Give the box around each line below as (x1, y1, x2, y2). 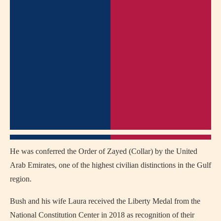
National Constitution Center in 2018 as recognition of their (10, 211, 194, 220)
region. (10, 175, 32, 184)
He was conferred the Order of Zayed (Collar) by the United (10, 147, 197, 156)
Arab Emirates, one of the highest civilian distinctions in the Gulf (10, 161, 211, 170)
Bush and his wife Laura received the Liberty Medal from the (10, 197, 200, 206)
